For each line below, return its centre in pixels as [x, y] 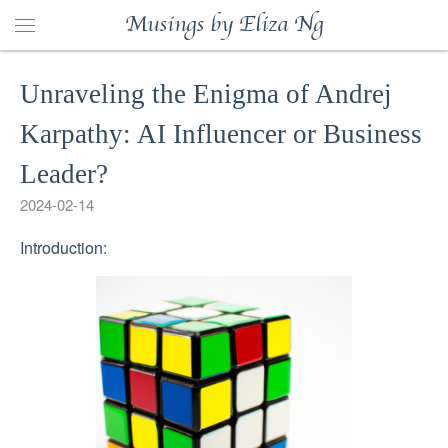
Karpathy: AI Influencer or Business [221, 134]
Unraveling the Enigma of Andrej [206, 94]
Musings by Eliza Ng [224, 25]
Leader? [64, 174]
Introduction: [63, 247]
